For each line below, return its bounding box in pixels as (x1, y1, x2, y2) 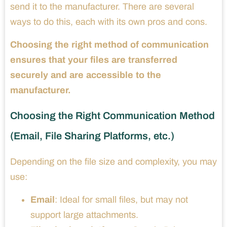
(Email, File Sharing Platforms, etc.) (10, 130, 174, 141)
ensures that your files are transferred (10, 54, 177, 65)
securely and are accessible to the (10, 69, 161, 80)
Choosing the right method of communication (10, 39, 209, 50)
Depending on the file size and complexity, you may (10, 156, 217, 167)
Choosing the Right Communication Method (10, 109, 215, 121)
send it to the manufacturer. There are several (10, 1, 194, 12)
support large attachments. (30, 209, 138, 220)
